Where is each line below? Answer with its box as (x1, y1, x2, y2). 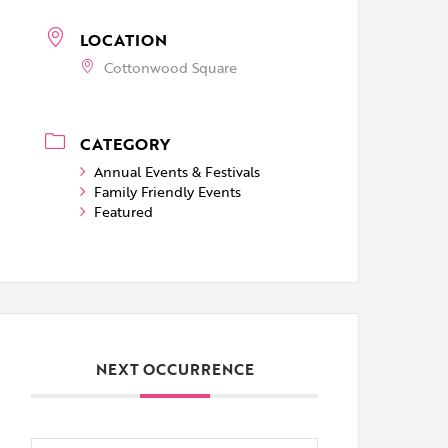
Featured (94, 201, 154, 222)
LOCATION (80, 28, 168, 52)
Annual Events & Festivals (94, 161, 261, 182)
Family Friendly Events (94, 181, 242, 202)
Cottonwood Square (104, 57, 238, 78)
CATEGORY (80, 132, 171, 156)
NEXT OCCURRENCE (95, 358, 254, 380)
